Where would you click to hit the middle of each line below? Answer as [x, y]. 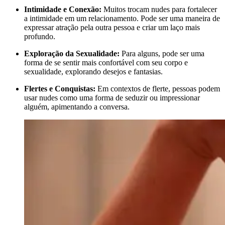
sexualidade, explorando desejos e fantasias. [93, 72]
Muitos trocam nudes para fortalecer [160, 10]
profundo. [40, 37]
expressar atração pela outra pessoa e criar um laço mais [112, 28]
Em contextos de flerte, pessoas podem [159, 89]
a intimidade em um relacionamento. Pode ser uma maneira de [122, 19]
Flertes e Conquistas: [61, 89]
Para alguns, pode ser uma [163, 54]
